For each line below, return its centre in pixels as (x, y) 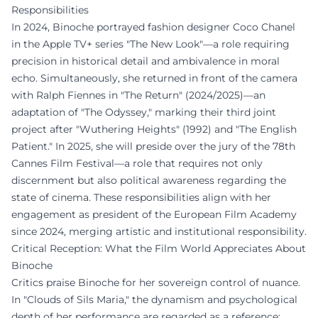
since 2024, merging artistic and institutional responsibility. (159, 231)
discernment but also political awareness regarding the (149, 180)
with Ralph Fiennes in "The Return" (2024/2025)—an (138, 95)
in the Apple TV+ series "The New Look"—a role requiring (150, 44)
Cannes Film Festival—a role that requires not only (137, 163)
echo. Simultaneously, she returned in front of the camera (154, 78)
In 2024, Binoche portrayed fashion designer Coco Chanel (153, 27)
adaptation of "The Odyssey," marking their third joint (144, 112)
